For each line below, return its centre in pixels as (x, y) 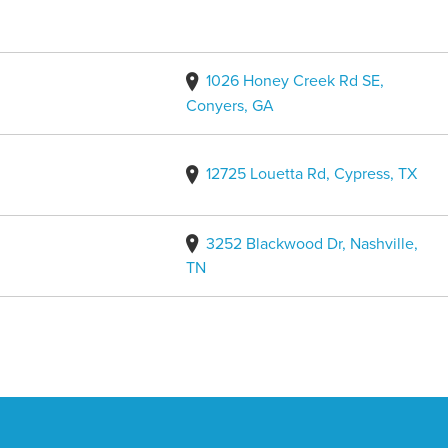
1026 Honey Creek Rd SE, (294, 81)
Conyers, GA (229, 105)
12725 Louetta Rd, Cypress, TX (311, 174)
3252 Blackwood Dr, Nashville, (311, 243)
